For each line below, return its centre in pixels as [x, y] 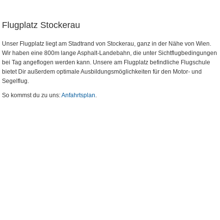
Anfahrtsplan [78, 95]
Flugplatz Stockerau [41, 25]
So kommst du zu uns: [32, 95]
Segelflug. [15, 81]
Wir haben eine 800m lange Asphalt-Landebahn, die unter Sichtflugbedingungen [110, 53]
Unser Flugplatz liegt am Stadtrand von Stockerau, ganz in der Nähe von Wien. [107, 44]
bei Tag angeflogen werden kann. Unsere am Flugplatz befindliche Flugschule [106, 62]
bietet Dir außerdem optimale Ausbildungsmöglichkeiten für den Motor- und [102, 72]
